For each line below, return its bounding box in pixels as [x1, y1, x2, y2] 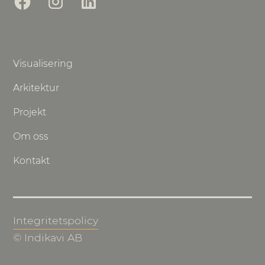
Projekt [13, 106, 47, 118]
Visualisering [13, 58, 73, 70]
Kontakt [13, 155, 50, 167]
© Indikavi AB [13, 231, 83, 244]
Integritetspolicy [13, 214, 99, 227]
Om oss [13, 131, 49, 143]
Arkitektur [13, 82, 60, 94]
